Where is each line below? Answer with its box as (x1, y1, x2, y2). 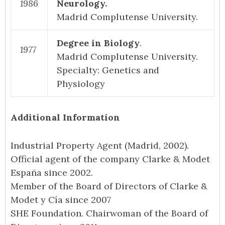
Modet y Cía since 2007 (11, 193, 111, 205)
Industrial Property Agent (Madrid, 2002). (11, 139, 189, 151)
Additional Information (11, 111, 120, 123)
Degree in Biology (57, 37, 140, 49)
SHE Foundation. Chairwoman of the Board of (11, 207, 208, 219)
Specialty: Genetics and (57, 64, 159, 76)
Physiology (57, 77, 105, 89)
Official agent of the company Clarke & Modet (11, 153, 210, 165)
